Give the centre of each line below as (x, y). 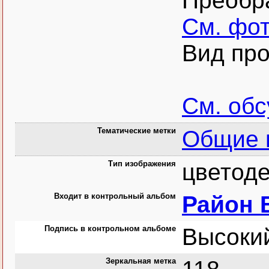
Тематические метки (137, 131)
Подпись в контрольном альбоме (110, 228)
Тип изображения (142, 164)
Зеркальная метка (141, 261)
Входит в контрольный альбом (115, 196)
